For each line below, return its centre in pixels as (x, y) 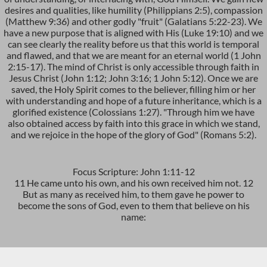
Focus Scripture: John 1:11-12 (133, 171)
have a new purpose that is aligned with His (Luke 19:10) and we (133, 32)
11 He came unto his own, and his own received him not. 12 (133, 183)
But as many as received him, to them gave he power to (133, 194)
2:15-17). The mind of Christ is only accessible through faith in (133, 66)
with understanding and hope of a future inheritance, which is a (133, 100)
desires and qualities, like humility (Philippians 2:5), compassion (133, 10)
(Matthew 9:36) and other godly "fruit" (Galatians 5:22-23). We (133, 21)
